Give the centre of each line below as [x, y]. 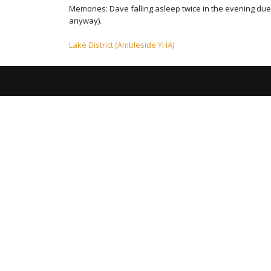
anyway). [85, 21]
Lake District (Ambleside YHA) [122, 45]
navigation [120, 68]
